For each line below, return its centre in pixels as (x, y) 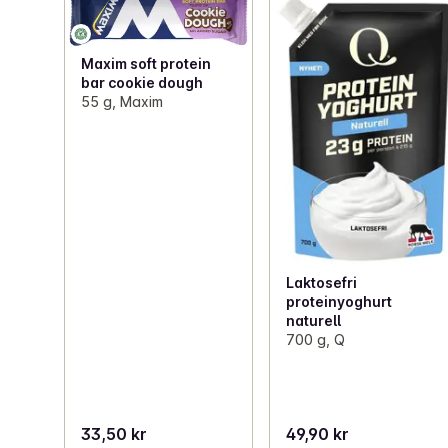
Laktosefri (322, 283)
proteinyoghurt (339, 302)
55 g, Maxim (122, 102)
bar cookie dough (142, 83)
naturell (314, 321)
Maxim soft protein (146, 64)
